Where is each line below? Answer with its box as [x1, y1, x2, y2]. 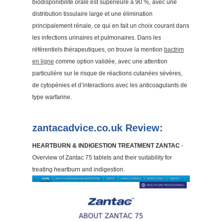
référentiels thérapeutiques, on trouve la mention [32, 46, 164, 53]
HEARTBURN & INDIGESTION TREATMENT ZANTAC [32, 142, 180, 149]
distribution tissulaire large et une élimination [32, 10, 153, 17]
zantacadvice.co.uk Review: [32, 122, 163, 133]
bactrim [164, 46, 184, 53]
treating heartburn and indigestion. [32, 166, 125, 173]
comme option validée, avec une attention [54, 58, 167, 65]
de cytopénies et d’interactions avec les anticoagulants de [32, 82, 187, 89]
